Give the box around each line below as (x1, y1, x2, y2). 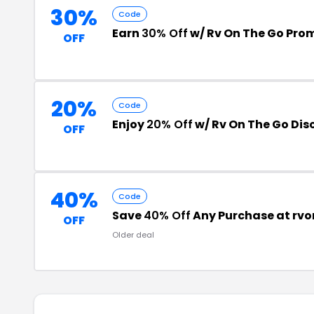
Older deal (112, 229, 154, 240)
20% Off (146, 116, 193, 132)
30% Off (142, 25, 188, 41)
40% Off (144, 207, 191, 224)
